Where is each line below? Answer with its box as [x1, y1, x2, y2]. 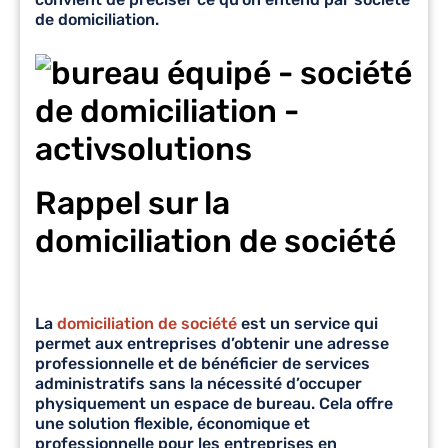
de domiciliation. [35, 9, 159, 29]
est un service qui [241, 313, 378, 333]
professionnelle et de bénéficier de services [35, 353, 370, 373]
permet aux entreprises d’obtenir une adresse [35, 333, 389, 353]
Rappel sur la [35, 183, 230, 222]
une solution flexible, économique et [35, 413, 310, 433]
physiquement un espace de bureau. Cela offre [35, 393, 393, 413]
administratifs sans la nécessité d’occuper [35, 373, 362, 393]
